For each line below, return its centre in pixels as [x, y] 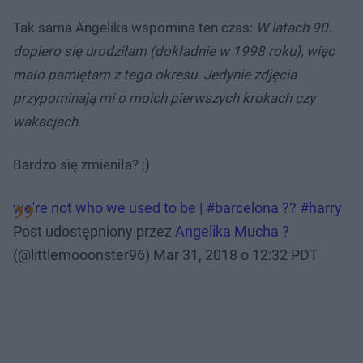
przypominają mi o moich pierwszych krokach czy [164, 98]
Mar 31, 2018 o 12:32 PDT [236, 255]
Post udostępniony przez [94, 232]
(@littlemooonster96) [83, 255]
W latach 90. [294, 28]
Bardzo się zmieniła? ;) [81, 165]
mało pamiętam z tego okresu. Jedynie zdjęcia [155, 75]
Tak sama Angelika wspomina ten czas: [135, 28]
